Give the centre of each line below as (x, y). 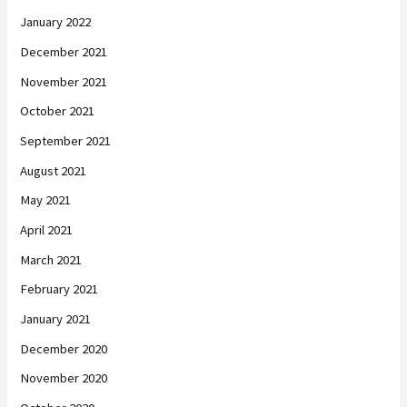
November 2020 (64, 378)
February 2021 (60, 289)
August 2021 (54, 170)
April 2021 (47, 229)
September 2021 (66, 141)
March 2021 (51, 259)
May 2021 (46, 200)
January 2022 (56, 22)
